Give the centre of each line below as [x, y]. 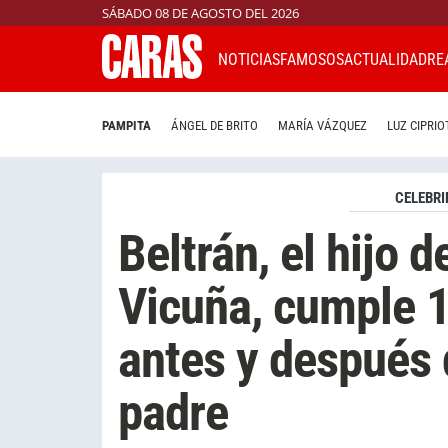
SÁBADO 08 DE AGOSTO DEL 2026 [200, 13]
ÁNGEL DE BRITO [214, 126]
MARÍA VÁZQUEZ [322, 126]
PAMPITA [126, 126]
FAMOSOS [312, 59]
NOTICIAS [249, 59]
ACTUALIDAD [385, 59]
